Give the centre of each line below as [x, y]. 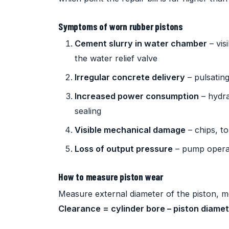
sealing [88, 111]
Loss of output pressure [124, 148]
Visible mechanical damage [130, 130]
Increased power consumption [137, 96]
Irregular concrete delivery [130, 77]
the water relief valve [116, 58]
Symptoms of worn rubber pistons [121, 26]
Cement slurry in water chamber [141, 43]
